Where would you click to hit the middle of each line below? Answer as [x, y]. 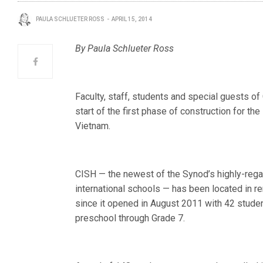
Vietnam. [93, 126]
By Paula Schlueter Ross [125, 48]
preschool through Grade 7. [130, 218]
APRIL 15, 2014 [132, 19]
